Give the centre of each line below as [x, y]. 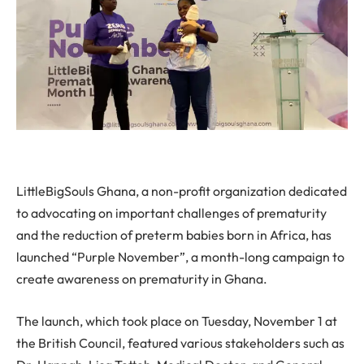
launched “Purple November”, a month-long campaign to [180, 257]
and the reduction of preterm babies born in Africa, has [174, 235]
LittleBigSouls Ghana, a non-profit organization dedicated [182, 191]
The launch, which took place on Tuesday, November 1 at [177, 321]
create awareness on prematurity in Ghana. [142, 279]
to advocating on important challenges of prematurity [171, 213]
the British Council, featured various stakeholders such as [180, 342]
